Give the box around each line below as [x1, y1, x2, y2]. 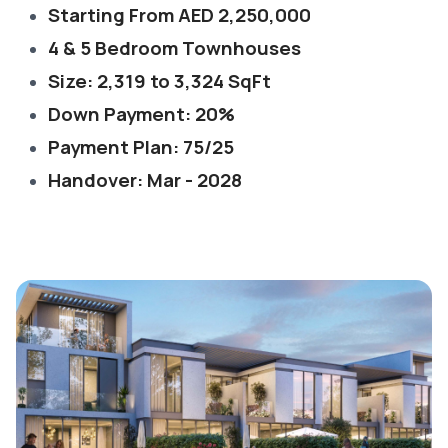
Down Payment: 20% [48, 101, 235, 127]
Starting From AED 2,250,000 [48, 2, 311, 28]
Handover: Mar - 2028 [48, 167, 242, 193]
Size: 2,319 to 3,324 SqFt [48, 68, 271, 94]
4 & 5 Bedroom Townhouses [48, 35, 305, 61]
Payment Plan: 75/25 [48, 134, 234, 160]
